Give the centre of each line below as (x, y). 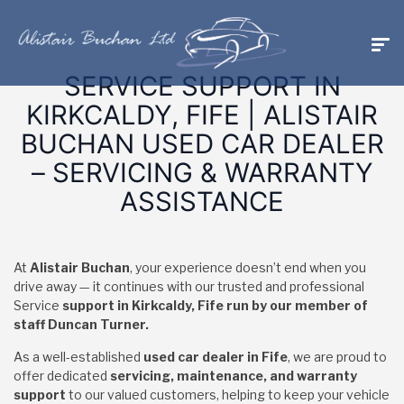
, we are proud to (337, 357)
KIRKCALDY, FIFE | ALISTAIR (202, 115)
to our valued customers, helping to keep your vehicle (228, 395)
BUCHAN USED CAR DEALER (202, 144)
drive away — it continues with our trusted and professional (189, 286)
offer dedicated (62, 376)
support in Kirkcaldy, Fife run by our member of (215, 305)
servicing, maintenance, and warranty (234, 376)
